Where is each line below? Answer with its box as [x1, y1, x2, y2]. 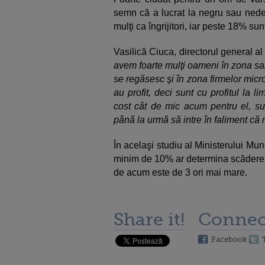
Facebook [211, 234, 247, 244]
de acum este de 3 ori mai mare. [114, 167, 247, 177]
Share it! [114, 209, 185, 230]
